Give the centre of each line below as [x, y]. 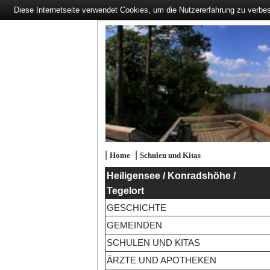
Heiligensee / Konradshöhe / [171, 175]
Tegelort [125, 190]
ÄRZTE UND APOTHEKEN [161, 260]
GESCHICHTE [136, 207]
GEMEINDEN [134, 225]
